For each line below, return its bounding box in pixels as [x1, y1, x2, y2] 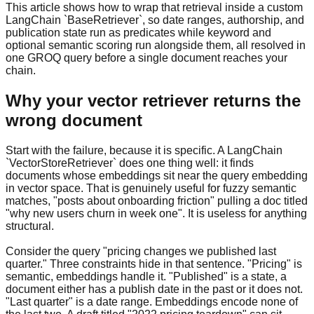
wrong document [6, 110, 142, 130]
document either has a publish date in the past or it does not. [6, 282, 303, 295]
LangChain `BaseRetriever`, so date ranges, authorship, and [6, 13, 304, 26]
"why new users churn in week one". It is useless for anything [6, 207, 307, 219]
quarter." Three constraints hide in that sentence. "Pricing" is [6, 257, 302, 270]
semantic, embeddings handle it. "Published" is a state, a [6, 270, 287, 282]
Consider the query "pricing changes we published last [6, 245, 276, 257]
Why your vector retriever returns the [6, 90, 301, 110]
